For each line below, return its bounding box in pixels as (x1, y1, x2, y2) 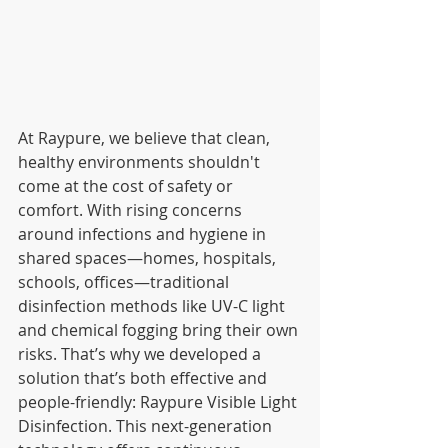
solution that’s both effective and (18, 367, 271, 390)
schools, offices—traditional (18, 271, 233, 294)
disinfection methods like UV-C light (18, 295, 289, 318)
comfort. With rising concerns (18, 199, 246, 222)
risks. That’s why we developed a (18, 343, 265, 366)
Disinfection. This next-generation (18, 415, 276, 438)
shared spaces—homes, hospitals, (18, 247, 280, 270)
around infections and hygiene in (18, 223, 270, 246)
